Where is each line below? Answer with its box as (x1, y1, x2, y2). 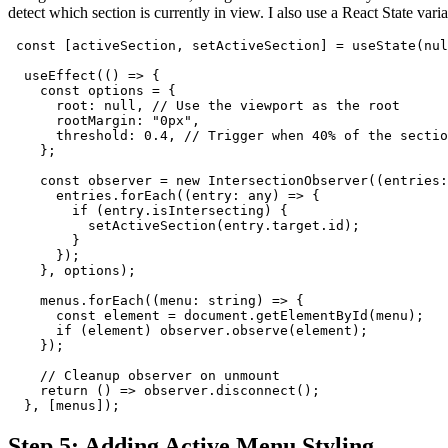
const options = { (8, 83, 176, 99)
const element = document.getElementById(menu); (8, 308, 424, 324)
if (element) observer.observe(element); (8, 323, 368, 339)
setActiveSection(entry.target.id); (8, 218, 360, 234)
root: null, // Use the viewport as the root (8, 98, 400, 114)
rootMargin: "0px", (8, 113, 200, 129)
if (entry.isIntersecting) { (8, 203, 288, 219)
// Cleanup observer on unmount (8, 368, 280, 384)
